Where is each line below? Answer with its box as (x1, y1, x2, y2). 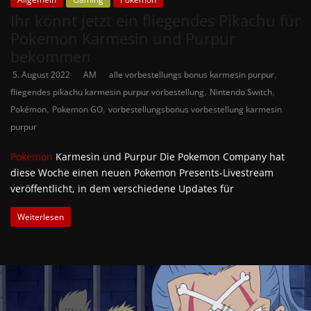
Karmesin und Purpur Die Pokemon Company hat (53, 149, 285, 163)
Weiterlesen (17, 210, 64, 223)
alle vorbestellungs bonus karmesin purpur (109, 68, 274, 81)
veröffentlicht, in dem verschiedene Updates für (10, 181, 234, 195)
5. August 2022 (12, 68, 70, 81)
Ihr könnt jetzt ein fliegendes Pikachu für (10, 9, 301, 31)
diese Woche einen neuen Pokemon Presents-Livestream (10, 165, 274, 179)
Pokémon (10, 103, 47, 115)
